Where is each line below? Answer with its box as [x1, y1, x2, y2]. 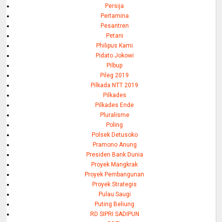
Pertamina [100, 12, 129, 20]
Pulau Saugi [98, 191, 131, 198]
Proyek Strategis [92, 181, 137, 188]
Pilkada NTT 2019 [91, 82, 139, 89]
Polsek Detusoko [91, 131, 138, 139]
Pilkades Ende [95, 102, 134, 109]
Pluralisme [100, 111, 129, 119]
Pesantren [100, 22, 129, 30]
